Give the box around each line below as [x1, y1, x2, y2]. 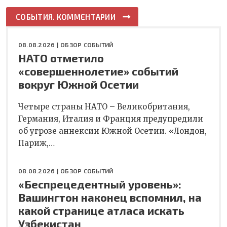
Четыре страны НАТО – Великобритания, [18, 102, 190, 112]
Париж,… [18, 138, 55, 148]
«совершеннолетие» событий [18, 64, 178, 78]
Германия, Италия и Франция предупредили [18, 114, 203, 124]
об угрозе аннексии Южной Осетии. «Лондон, [18, 126, 207, 136]
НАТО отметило [18, 51, 104, 65]
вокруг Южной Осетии [18, 78, 139, 91]
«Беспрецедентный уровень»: [18, 177, 181, 191]
